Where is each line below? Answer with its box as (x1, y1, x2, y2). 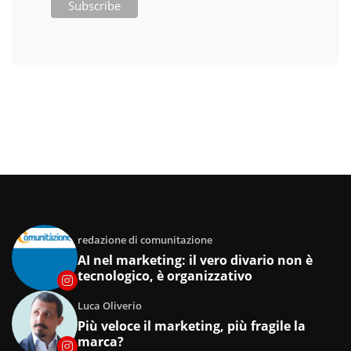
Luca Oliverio (78, 299, 142, 313)
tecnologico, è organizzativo (78, 267, 252, 285)
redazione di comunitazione (78, 233, 212, 248)
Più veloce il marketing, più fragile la (78, 317, 306, 335)
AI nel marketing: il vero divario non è (78, 251, 313, 270)
